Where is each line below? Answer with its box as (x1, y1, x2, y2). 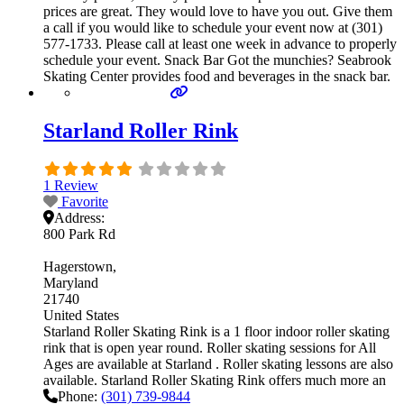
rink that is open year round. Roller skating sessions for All (43, 340, 376, 356)
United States (43, 308, 119, 324)
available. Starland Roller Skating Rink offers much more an (43, 372, 386, 389)
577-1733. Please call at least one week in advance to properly (43, 36, 397, 52)
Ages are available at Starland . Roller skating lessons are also (43, 356, 393, 372)
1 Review (43, 178, 98, 194)
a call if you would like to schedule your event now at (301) (43, 20, 382, 36)
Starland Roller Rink (43, 119, 238, 143)
